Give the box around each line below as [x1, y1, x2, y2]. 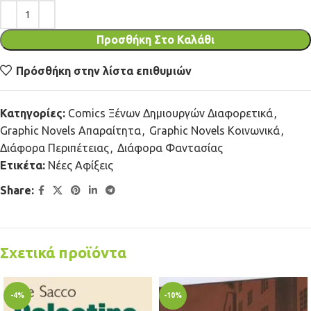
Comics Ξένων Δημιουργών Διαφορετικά [68, 107, 273, 119]
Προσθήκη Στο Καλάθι [96, 33, 215, 46]
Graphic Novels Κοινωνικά [149, 124, 280, 137]
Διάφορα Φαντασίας [117, 142, 223, 154]
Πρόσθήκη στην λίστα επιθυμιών [16, 64, 192, 77]
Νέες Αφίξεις [48, 159, 113, 171]
